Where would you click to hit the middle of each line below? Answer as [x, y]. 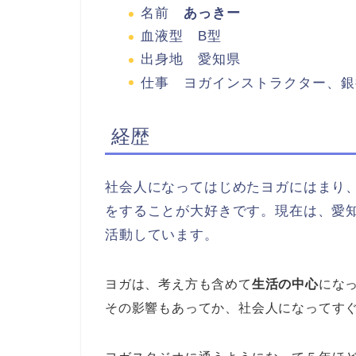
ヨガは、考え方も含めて [178, 284]
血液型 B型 [181, 36]
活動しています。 [162, 234]
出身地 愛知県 [191, 59]
